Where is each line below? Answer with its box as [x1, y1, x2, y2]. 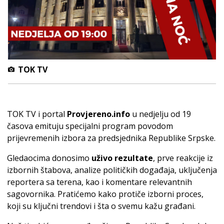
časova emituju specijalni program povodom [7, 120, 173, 131]
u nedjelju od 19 [130, 108, 191, 119]
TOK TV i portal [7, 108, 67, 119]
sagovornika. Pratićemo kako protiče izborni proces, [7, 188, 203, 199]
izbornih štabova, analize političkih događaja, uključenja [7, 164, 217, 175]
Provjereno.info [67, 108, 130, 119]
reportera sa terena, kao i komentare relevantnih [7, 176, 192, 187]
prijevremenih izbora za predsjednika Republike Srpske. [7, 132, 215, 143]
